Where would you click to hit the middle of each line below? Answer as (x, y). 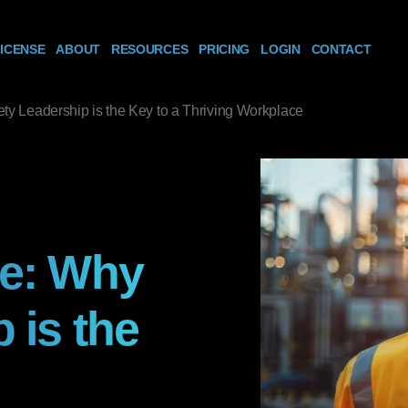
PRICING (224, 50)
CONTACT (341, 50)
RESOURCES (149, 50)
